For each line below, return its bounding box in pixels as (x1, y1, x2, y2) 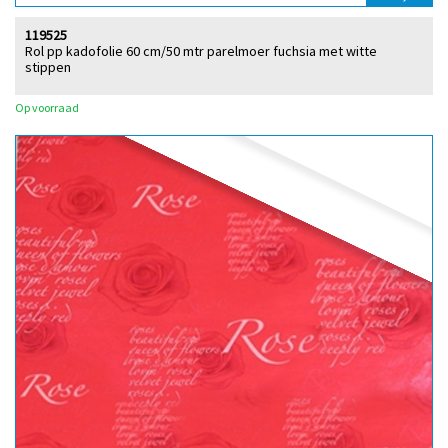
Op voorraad (15, 99, 79, 115)
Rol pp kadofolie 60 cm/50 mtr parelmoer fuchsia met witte (25, 41, 377, 60)
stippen (25, 57, 71, 76)
